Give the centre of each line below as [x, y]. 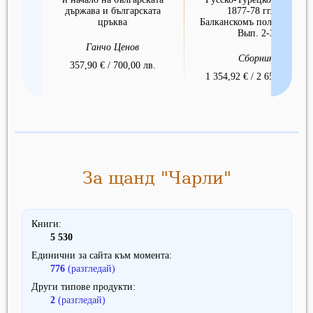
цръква [112, 22]
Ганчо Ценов [112, 48]
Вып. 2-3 [256, 34]
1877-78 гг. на [256, 11]
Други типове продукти [82, 287]
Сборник [256, 59]
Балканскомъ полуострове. [256, 22]
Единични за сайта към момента [100, 256]
